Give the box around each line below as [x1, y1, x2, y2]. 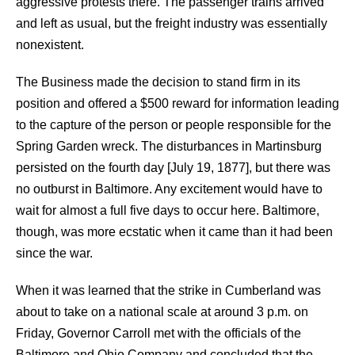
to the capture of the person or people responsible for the [16, 118, 331, 132]
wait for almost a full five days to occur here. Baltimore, [16, 204, 319, 217]
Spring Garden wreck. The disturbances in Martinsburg [16, 139, 322, 153]
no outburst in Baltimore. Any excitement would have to [16, 182, 323, 196]
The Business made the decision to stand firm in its [16, 75, 300, 89]
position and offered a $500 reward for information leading [16, 97, 339, 110]
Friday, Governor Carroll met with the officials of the [16, 326, 301, 340]
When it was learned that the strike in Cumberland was [16, 284, 321, 297]
